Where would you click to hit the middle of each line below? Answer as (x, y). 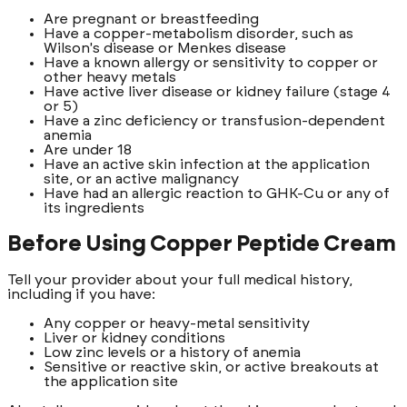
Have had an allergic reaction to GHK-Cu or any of (217, 193)
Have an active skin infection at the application (207, 164)
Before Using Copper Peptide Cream (202, 244)
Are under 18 (88, 149)
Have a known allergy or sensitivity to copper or (211, 62)
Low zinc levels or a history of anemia (172, 353)
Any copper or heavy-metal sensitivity (177, 324)
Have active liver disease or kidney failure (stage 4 (217, 91)
